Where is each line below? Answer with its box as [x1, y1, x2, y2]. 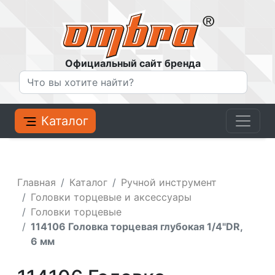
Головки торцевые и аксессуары [31, 191, 192, 204]
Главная [17, 176, 56, 189]
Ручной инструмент [121, 176, 217, 189]
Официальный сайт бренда [65, 57, 201, 70]
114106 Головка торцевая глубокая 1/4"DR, [31, 220, 243, 233]
